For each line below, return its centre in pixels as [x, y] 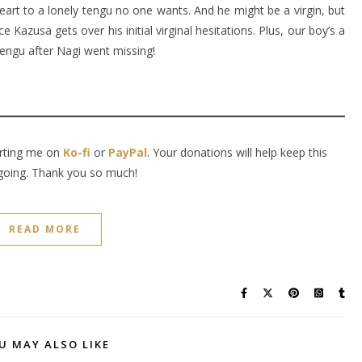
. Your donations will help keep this [237, 152]
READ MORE [45, 229]
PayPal [128, 152]
